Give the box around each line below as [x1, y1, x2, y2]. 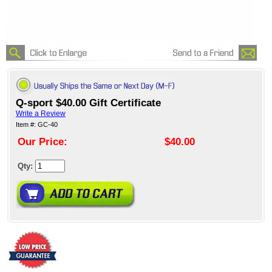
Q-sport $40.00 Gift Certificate [16, 97, 161, 109]
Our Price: [18, 136, 67, 148]
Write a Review [16, 109, 66, 118]
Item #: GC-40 [16, 121, 58, 129]
